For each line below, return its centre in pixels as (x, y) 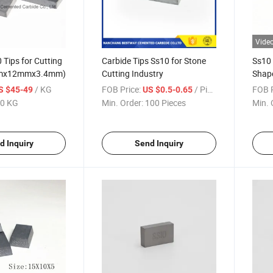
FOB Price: (122, 89)
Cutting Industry (133, 73)
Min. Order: (123, 102)
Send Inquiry (159, 143)
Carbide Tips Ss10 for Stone (154, 60)
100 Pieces (166, 102)
